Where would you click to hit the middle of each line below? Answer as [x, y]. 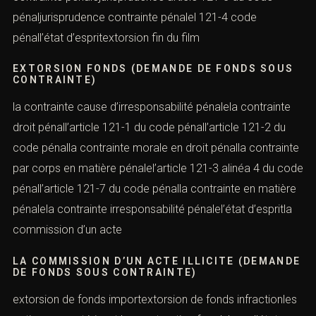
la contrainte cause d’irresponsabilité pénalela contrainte [152, 107]
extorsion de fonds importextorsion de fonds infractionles [155, 299]
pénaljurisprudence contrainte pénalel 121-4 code [135, 17]
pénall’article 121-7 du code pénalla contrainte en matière [154, 189]
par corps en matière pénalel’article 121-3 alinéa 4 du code [158, 169]
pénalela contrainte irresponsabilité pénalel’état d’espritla [152, 209]
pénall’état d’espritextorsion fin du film [106, 37]
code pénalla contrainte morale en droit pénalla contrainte [156, 148]
